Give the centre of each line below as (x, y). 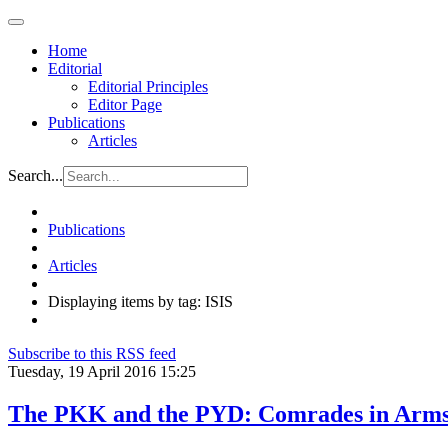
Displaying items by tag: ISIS (140, 301)
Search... (35, 175)
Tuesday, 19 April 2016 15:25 (102, 371)
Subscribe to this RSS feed (92, 353)
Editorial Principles (148, 86)
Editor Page (125, 104)
